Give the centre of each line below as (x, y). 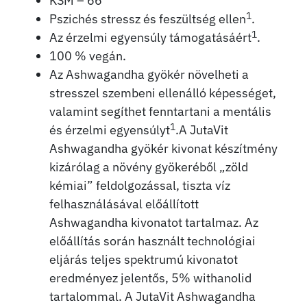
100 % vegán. (88, 56)
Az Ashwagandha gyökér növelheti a (149, 75)
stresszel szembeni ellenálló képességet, (163, 93)
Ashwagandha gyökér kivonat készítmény (163, 149)
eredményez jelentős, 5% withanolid (150, 278)
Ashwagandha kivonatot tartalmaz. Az (154, 223)
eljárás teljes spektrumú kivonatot (144, 260)
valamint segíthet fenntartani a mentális (160, 112)
